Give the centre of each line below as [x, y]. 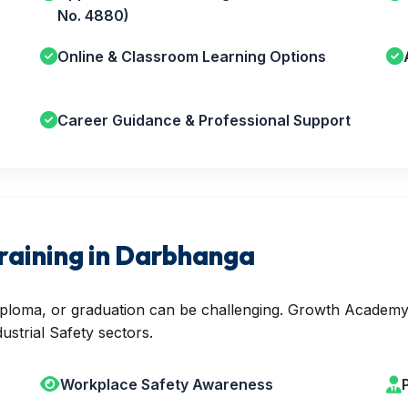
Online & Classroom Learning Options [192, 56]
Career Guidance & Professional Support [204, 120]
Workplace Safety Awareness [167, 384]
